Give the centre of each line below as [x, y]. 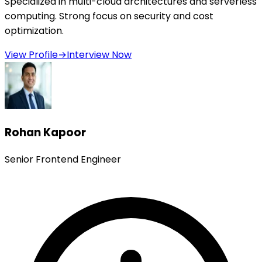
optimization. [34, 31]
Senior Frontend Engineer [63, 159]
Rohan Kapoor [45, 132]
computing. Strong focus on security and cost [109, 16]
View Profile [31, 55]
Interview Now [99, 55]
